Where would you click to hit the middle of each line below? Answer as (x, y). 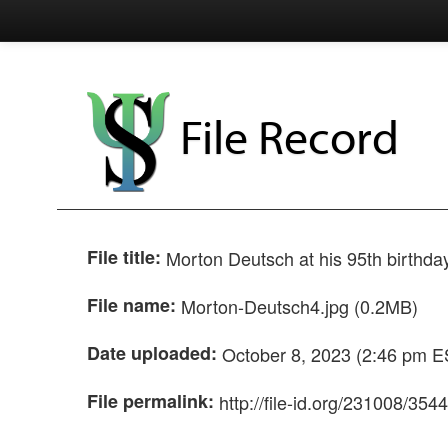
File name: (131, 305)
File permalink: (150, 401)
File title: (124, 257)
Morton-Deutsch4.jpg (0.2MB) (299, 306)
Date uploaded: (152, 353)
